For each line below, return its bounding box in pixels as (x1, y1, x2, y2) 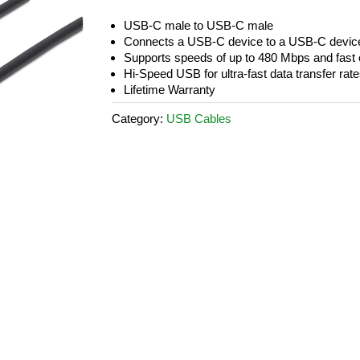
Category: (112, 112, 166, 125)
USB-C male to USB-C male (124, 18, 273, 32)
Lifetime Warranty (124, 83, 215, 96)
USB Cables (166, 112, 231, 125)
